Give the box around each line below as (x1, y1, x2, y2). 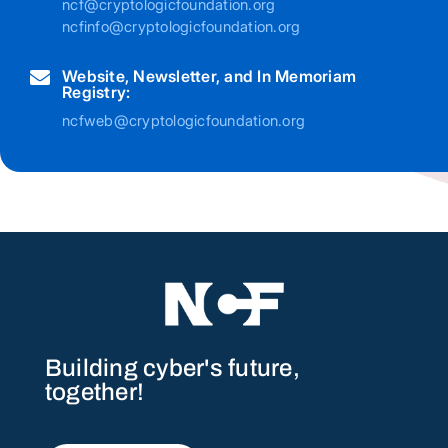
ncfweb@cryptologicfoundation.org (62, 111, 305, 131)
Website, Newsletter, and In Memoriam (62, 66, 356, 87)
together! (44, 378, 145, 405)
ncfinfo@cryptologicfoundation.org (62, 17, 301, 37)
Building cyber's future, (44, 354, 300, 381)
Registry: (62, 82, 131, 103)
